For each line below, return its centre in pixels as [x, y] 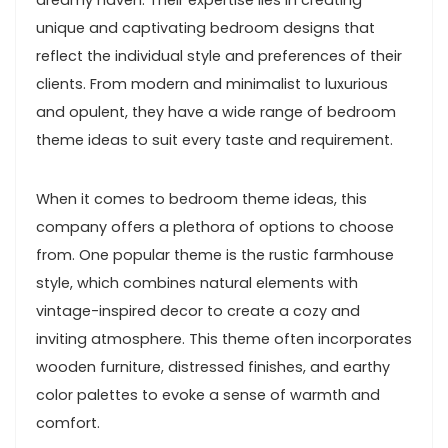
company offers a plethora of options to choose [215, 227]
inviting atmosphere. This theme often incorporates [224, 339]
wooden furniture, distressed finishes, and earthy [213, 367]
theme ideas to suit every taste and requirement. [214, 140]
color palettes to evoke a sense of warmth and [208, 395]
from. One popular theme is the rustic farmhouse [215, 255]
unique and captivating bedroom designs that [205, 28]
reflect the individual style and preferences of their [219, 56]
